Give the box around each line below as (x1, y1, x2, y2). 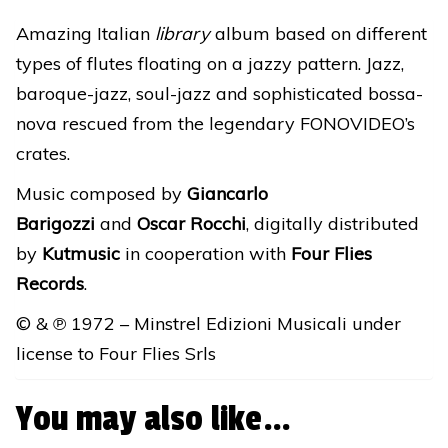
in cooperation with (120, 242, 291, 266)
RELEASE (14, 39, 94, 62)
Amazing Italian (16, 22, 155, 46)
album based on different (210, 22, 427, 46)
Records (16, 272, 84, 296)
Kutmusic (42, 242, 120, 266)
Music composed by (16, 182, 187, 206)
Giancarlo (187, 182, 268, 206)
